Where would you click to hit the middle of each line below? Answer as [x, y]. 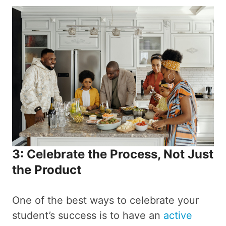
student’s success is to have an [88, 215]
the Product [47, 169]
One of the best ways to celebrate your [105, 200]
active [178, 215]
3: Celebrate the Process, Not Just [113, 154]
